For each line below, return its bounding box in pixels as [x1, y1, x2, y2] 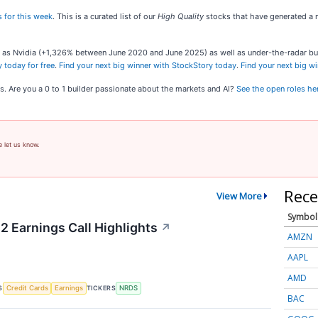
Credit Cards [6, 284, 48, 292]
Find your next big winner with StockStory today [59, 60, 236, 70]
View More [216, 189, 262, 202]
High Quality [158, 11, 204, 21]
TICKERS [87, 283, 116, 292]
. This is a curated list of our [53, 11, 158, 21]
